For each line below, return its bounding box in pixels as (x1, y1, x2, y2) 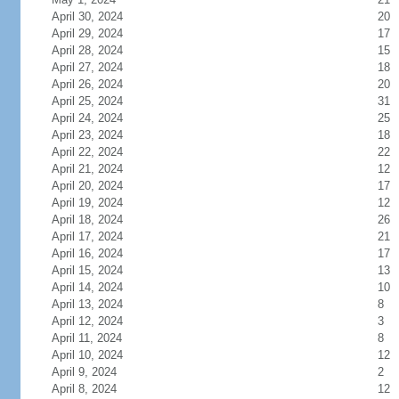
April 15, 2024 (51, 264, 123, 277)
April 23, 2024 (51, 128, 123, 142)
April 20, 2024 (51, 179, 123, 192)
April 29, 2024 (51, 27, 123, 40)
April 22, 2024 (51, 145, 123, 159)
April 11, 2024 (51, 331, 122, 345)
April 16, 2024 (51, 247, 123, 260)
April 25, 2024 (51, 94, 123, 108)
